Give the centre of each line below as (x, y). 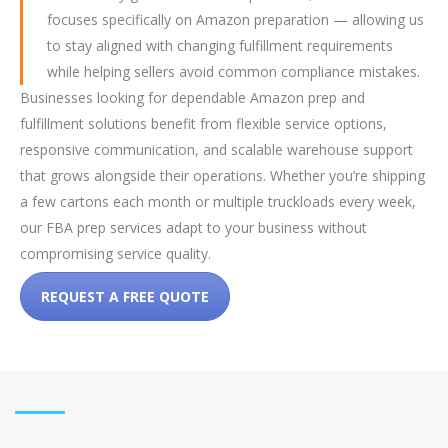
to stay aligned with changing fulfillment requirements (220, 45)
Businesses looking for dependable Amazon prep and (192, 97)
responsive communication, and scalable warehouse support (216, 149)
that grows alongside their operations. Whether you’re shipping (222, 175)
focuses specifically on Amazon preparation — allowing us (235, 19)
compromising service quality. (115, 253)
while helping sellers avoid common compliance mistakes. (233, 71)
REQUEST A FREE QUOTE (125, 296)
